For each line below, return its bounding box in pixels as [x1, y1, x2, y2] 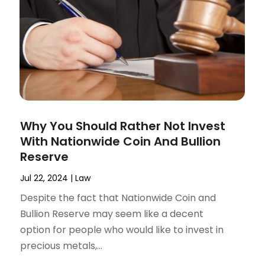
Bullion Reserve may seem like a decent [20, 207, 204, 221]
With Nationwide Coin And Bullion [20, 133, 221, 150]
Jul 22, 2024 [20, 172, 69, 185]
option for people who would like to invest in [20, 223, 224, 237]
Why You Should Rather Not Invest [20, 118, 226, 135]
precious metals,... [20, 239, 103, 253]
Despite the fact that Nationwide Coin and [20, 191, 216, 205]
